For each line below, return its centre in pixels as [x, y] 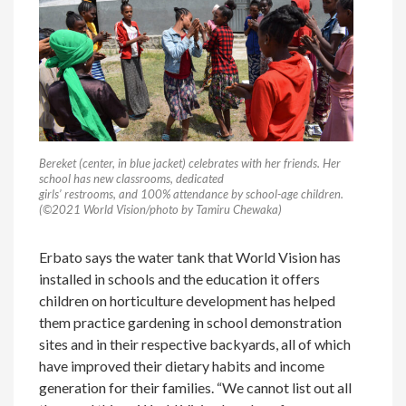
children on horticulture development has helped [188, 300]
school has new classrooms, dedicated [132, 178]
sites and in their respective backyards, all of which [195, 343]
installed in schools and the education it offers [180, 278]
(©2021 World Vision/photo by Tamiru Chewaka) [161, 209]
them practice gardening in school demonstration [191, 322]
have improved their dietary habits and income [182, 365]
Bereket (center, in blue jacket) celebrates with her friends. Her [190, 163]
